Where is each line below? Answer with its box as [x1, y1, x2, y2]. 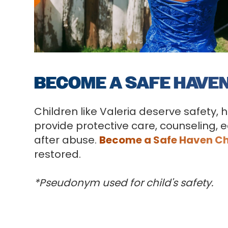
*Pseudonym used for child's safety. [34, 176, 214, 190]
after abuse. [34, 133, 100, 147]
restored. [34, 147, 81, 161]
